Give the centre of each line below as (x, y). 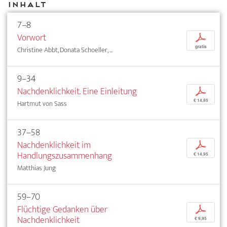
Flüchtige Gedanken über (62, 209)
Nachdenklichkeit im (54, 145)
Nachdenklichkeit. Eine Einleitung (77, 91)
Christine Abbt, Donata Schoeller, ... (65, 50)
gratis (201, 46)
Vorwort (32, 37)
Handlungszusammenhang (65, 156)
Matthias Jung (36, 168)
